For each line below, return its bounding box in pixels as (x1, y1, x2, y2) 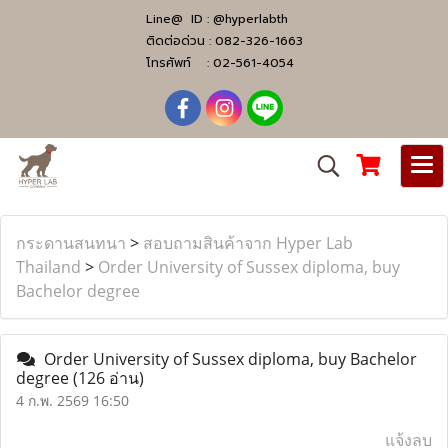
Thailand (16, 256, 81, 278)
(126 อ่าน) (73, 367, 144, 389)
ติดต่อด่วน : (145, 32, 215, 50)
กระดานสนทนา (16, 232, 126, 254)
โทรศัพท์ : (145, 54, 213, 72)
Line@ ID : (145, 10, 213, 28)
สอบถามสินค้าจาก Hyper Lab (143, 232, 353, 254)
